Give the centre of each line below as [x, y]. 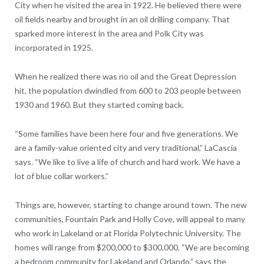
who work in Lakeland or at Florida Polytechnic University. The [128, 233]
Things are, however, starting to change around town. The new [131, 204]
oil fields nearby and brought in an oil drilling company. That [122, 19]
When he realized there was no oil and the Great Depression [125, 76]
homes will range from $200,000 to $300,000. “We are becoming [132, 247]
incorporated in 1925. [54, 47]
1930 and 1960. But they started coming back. [99, 104]
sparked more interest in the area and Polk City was [109, 33]
